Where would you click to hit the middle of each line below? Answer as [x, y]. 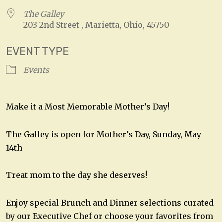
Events [36, 70]
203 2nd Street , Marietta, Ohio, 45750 [96, 25]
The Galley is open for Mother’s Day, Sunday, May [104, 134]
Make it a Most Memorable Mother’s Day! [88, 106]
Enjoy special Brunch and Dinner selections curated [110, 203]
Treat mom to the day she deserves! [77, 175]
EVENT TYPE [37, 51]
